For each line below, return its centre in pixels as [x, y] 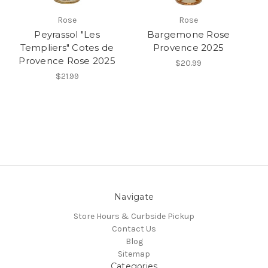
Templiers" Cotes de [67, 48]
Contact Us [134, 229]
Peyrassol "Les [67, 35]
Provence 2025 [188, 48]
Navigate [134, 197]
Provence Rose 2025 [67, 61]
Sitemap [134, 254]
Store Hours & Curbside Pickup [134, 217]
